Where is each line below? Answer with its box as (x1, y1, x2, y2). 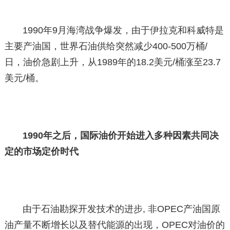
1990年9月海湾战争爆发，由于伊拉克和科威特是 (23, 25, 224, 35)
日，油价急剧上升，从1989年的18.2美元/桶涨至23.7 (4, 56, 221, 67)
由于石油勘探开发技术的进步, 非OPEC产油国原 (23, 203, 221, 214)
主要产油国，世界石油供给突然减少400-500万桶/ (4, 41, 207, 51)
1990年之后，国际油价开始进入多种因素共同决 (23, 130, 219, 141)
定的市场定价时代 (4, 146, 79, 157)
